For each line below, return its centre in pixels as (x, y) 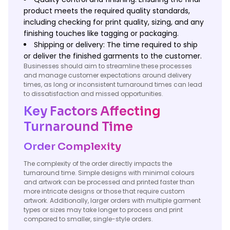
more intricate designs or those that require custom (104, 191)
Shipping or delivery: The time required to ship (116, 45)
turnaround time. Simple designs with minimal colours (109, 173)
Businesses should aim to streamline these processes (108, 66)
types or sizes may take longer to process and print (103, 210)
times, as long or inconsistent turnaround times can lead (113, 84)
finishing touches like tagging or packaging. (101, 33)
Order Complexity (72, 147)
